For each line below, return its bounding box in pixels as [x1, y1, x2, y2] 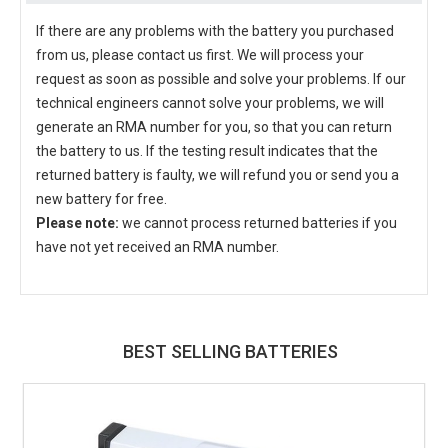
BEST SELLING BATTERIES [122, 341, 338, 362]
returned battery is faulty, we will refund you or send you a [36, 167, 399, 183]
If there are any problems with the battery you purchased [36, 23, 394, 39]
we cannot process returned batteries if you [119, 215, 397, 231]
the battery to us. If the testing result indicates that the [36, 143, 378, 159]
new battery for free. [36, 191, 167, 207]
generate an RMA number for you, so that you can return [36, 119, 392, 135]
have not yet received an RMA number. [36, 239, 279, 255]
